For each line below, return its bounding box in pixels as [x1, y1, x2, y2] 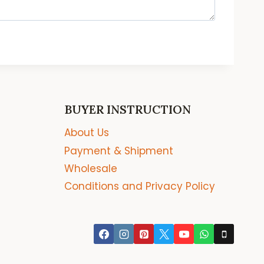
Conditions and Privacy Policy [64, 179, 215, 194]
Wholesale [64, 161, 117, 176]
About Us [64, 126, 109, 140]
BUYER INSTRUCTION [64, 101, 191, 117]
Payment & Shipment [64, 143, 173, 158]
